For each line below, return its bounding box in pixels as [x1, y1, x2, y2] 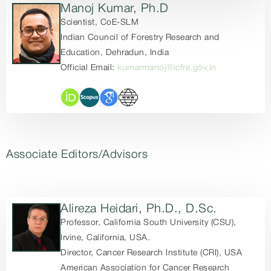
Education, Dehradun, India [60, 49, 169, 57]
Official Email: [60, 64, 118, 72]
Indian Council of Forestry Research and [60, 34, 220, 42]
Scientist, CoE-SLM [60, 19, 139, 27]
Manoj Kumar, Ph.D [60, 4, 169, 15]
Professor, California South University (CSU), [60, 219, 237, 227]
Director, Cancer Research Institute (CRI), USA [60, 249, 243, 257]
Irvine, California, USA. [60, 234, 151, 242]
